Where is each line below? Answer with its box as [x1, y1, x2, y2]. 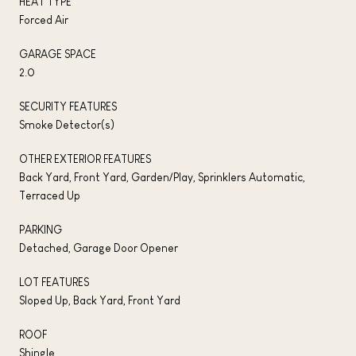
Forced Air [19, 13, 68, 26]
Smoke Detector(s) [19, 118, 114, 131]
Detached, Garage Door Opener [19, 241, 178, 254]
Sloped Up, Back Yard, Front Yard [19, 293, 180, 307]
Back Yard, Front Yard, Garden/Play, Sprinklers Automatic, [19, 170, 305, 184]
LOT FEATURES [19, 275, 89, 288]
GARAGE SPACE [19, 47, 96, 60]
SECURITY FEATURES [19, 99, 117, 113]
